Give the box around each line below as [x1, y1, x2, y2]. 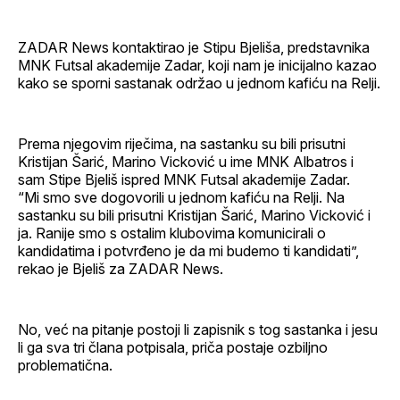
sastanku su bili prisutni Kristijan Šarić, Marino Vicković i [18, 206, 371, 225]
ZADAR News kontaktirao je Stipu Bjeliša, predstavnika [18, 38, 370, 57]
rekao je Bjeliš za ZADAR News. [18, 260, 223, 279]
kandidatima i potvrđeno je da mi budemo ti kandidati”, [18, 242, 359, 261]
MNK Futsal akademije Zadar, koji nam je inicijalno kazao [18, 56, 377, 75]
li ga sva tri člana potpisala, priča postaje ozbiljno [18, 338, 328, 357]
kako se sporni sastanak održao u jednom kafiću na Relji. [18, 74, 380, 93]
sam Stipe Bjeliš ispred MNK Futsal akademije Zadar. [18, 171, 350, 189]
